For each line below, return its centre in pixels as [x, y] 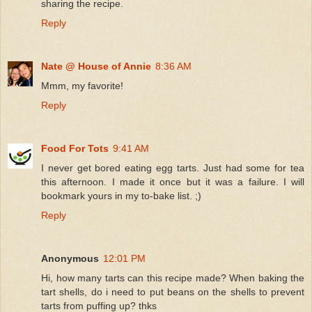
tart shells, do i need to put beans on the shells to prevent [173, 291]
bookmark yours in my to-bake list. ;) [121, 195]
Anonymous [70, 258]
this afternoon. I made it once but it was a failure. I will [173, 181]
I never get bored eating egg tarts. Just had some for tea [173, 167]
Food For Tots [75, 148]
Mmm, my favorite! [82, 85]
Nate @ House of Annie [96, 66]
